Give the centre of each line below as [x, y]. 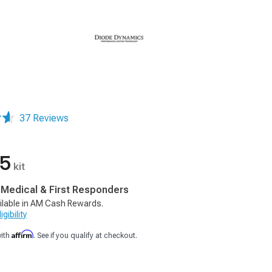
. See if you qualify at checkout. [85, 236]
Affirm [22, 234]
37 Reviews [44, 118]
